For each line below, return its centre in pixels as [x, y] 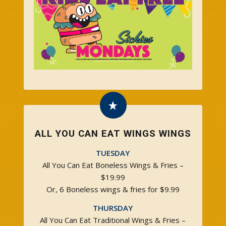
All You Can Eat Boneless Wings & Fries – [113, 165]
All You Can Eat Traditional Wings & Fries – [113, 220]
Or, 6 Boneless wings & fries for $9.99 [113, 189]
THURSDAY [113, 208]
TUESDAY [113, 153]
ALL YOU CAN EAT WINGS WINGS [113, 133]
